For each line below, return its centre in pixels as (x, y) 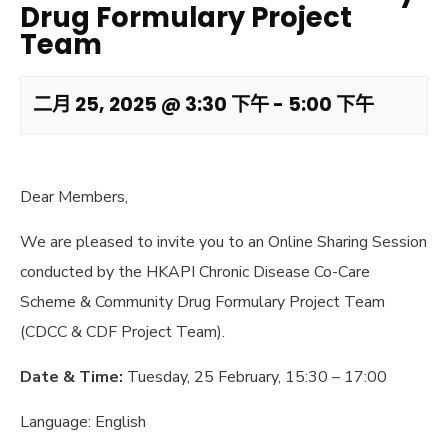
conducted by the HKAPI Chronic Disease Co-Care (195, 272)
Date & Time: (73, 377)
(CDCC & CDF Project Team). (122, 332)
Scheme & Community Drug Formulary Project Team (202, 302)
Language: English (83, 422)
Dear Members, (74, 197)
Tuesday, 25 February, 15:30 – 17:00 (257, 377)
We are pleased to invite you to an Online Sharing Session (223, 242)
